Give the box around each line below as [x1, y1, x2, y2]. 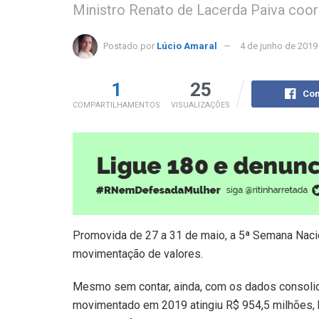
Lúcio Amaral [157, 40, 217, 51]
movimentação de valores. [73, 246, 203, 261]
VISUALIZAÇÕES [171, 100, 230, 110]
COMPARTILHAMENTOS [73, 100, 160, 110]
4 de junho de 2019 [240, 40, 318, 51]
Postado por [103, 40, 155, 51]
